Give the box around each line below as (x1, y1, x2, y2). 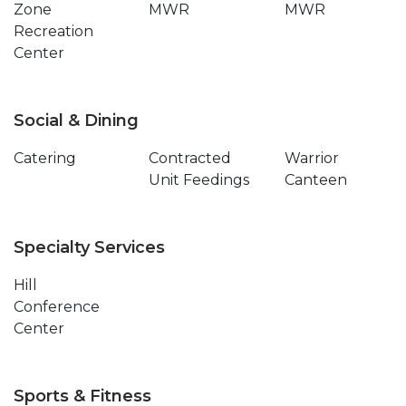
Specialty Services (14, 237, 165, 257)
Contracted (149, 150, 232, 167)
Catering (14, 150, 76, 167)
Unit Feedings (149, 171, 250, 188)
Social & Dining (14, 111, 139, 130)
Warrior (284, 150, 339, 167)
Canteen (284, 171, 347, 188)
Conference (14, 298, 100, 315)
